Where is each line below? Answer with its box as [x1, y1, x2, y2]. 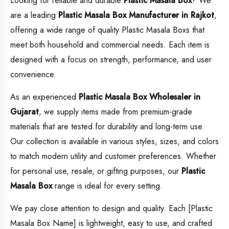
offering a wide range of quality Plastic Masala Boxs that [10, 24, 204, 36]
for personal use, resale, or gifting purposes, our [10, 165, 181, 177]
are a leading [10, 9, 58, 21]
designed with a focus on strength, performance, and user [10, 54, 212, 66]
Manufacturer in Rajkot [126, 9, 214, 21]
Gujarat [10, 106, 39, 118]
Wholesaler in [147, 91, 200, 103]
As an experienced [10, 91, 79, 103]
